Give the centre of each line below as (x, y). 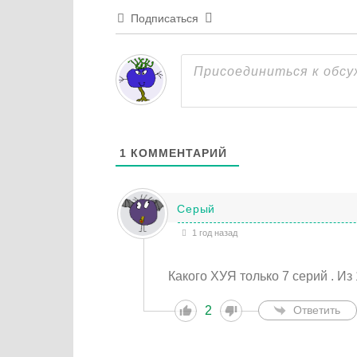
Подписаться (164, 18)
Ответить (317, 310)
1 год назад (214, 232)
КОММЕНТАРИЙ (177, 153)
